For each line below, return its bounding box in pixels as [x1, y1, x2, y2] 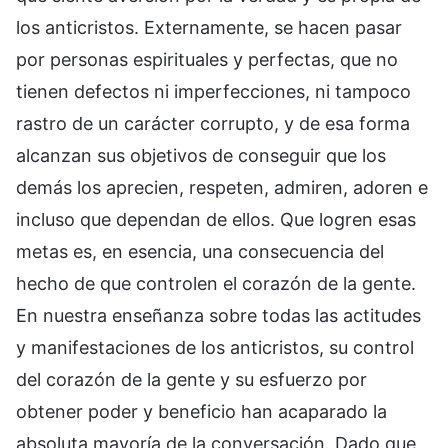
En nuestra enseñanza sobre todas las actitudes [16, 305, 421, 327]
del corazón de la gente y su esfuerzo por [16, 369, 367, 391]
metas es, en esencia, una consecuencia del [16, 241, 384, 263]
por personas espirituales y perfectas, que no [16, 49, 398, 71]
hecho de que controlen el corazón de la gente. [16, 273, 416, 295]
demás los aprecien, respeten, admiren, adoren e [16, 177, 428, 199]
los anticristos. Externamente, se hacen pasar [16, 17, 402, 39]
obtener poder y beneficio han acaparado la [16, 401, 387, 423]
